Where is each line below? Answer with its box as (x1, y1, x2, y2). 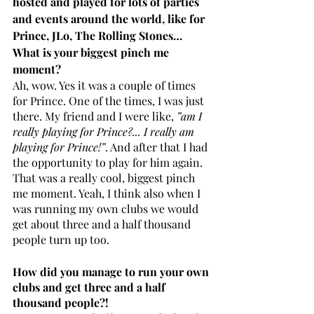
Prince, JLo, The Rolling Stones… (13, 27, 185, 43)
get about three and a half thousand (13, 216, 193, 231)
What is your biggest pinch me (13, 44, 172, 60)
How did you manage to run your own (13, 264, 212, 279)
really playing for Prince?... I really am (13, 123, 197, 139)
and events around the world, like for (13, 11, 207, 26)
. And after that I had (105, 139, 210, 154)
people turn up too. (13, 231, 109, 247)
